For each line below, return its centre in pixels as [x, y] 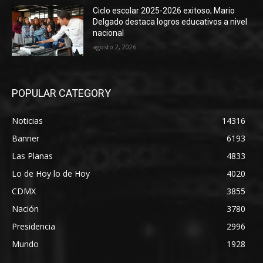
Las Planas [32, 156]
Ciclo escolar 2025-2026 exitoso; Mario [164, 11]
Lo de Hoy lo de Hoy [51, 173]
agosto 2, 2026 [115, 47]
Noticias [27, 120]
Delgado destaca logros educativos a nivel [170, 22]
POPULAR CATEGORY [61, 93]
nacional [109, 33]
